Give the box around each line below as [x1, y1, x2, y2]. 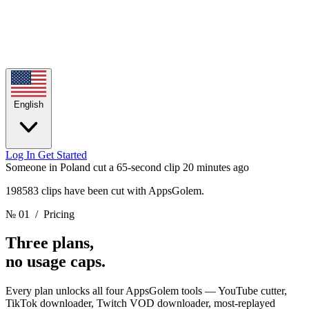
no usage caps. [6, 252, 106, 271]
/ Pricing [30, 208, 74, 220]
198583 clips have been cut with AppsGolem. [6, 184, 204, 197]
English [14, 99, 43, 110]
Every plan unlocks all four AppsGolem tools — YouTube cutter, [6, 285, 287, 297]
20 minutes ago [183, 161, 249, 173]
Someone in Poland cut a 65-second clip [6, 161, 180, 173]
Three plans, [6, 234, 94, 252]
